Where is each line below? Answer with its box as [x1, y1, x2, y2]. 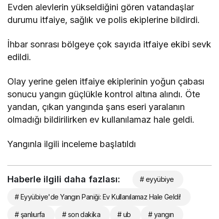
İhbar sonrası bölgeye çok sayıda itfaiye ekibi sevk [7, 39, 212, 49]
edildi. [7, 51, 31, 62]
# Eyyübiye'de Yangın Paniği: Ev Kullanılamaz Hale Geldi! [15, 192, 181, 201]
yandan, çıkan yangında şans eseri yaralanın [7, 101, 185, 112]
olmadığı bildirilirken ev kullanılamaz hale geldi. [7, 114, 195, 125]
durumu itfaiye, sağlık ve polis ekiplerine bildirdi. [7, 14, 200, 25]
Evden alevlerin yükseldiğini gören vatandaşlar [7, 1, 195, 12]
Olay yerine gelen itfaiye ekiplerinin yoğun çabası [7, 76, 205, 87]
